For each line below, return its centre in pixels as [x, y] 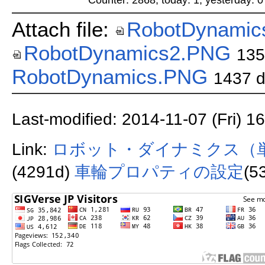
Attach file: [63, 29]
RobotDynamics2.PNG [127, 53]
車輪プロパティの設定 [159, 172]
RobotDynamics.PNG [109, 76]
